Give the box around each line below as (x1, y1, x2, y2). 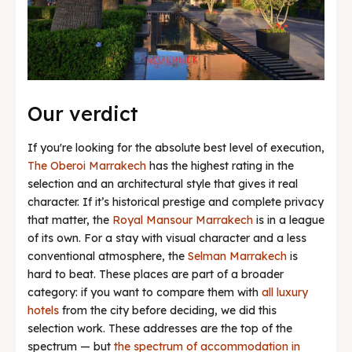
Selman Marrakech (188, 249, 287, 264)
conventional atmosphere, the (27, 249, 188, 264)
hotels (27, 303, 59, 318)
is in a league (253, 213, 324, 228)
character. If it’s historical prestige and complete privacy (27, 195, 324, 210)
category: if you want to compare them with (27, 285, 262, 300)
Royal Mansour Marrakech (112, 213, 253, 228)
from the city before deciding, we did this (59, 303, 277, 318)
